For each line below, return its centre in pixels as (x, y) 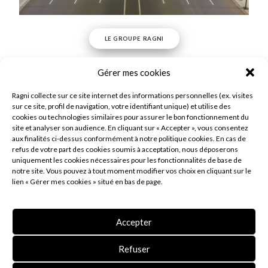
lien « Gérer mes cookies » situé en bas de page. (87, 182)
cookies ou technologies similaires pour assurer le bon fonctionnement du (130, 117)
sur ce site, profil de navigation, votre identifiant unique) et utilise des (121, 106)
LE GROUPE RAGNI (134, 39)
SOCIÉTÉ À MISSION (134, 258)
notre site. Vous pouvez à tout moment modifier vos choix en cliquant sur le (132, 171)
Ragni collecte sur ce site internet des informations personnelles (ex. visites (133, 95)
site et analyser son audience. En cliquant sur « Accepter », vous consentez (130, 128)
